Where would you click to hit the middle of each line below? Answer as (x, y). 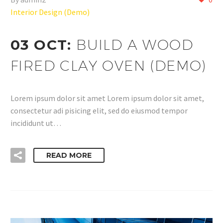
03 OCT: (44, 45)
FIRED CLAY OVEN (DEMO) (109, 65)
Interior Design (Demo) (50, 12)
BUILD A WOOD (135, 45)
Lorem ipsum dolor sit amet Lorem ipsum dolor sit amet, (107, 98)
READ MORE (69, 156)
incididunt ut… (36, 123)
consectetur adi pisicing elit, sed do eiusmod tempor (99, 110)
